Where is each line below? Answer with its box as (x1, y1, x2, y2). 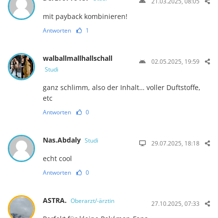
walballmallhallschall (42, 53, 112, 63)
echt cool (42, 153, 72, 163)
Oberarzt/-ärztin (70, 196, 114, 205)
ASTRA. (42, 195, 69, 205)
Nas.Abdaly (42, 135, 83, 145)
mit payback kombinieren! (42, 11, 127, 21)
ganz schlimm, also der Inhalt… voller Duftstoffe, (42, 82, 200, 92)
